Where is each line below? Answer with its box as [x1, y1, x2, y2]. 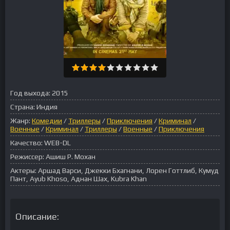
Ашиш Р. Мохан [46, 152, 95, 161]
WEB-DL [44, 139, 71, 147]
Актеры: [10, 166, 36, 175]
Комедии [32, 117, 62, 125]
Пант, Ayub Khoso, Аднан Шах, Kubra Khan [10, 175, 147, 183]
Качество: [10, 139, 43, 147]
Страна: [10, 103, 35, 111]
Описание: [15, 211, 59, 222]
